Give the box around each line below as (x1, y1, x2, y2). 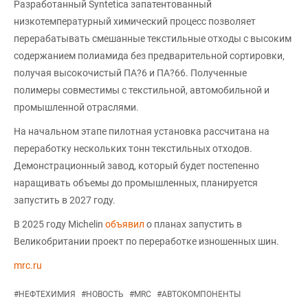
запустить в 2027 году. (14, 195, 115, 206)
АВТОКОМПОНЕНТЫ (162, 289, 241, 300)
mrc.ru (14, 260, 42, 272)
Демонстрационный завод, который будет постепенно (14, 160, 259, 172)
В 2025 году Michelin (14, 219, 105, 230)
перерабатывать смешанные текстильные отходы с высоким (14, 33, 291, 45)
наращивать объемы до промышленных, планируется (14, 177, 258, 189)
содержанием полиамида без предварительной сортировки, (14, 50, 285, 62)
